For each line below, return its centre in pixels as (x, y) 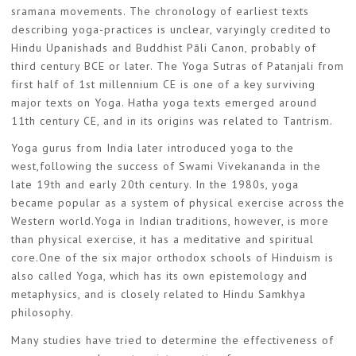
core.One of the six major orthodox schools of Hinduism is (172, 258)
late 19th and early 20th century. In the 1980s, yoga (155, 185)
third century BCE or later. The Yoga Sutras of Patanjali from (178, 66)
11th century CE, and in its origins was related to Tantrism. (172, 120)
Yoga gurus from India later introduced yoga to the (153, 148)
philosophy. (43, 313)
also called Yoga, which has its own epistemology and (159, 276)
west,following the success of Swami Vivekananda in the (166, 166)
